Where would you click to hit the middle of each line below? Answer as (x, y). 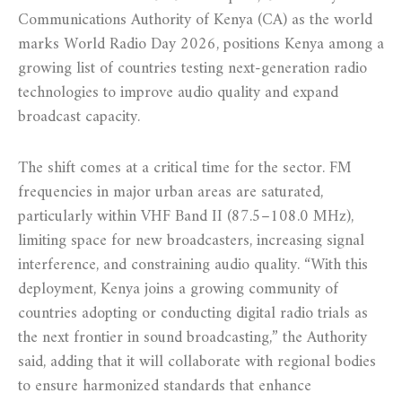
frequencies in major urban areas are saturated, (170, 192)
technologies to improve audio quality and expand (178, 92)
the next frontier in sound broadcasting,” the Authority (192, 337)
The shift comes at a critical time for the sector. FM (185, 168)
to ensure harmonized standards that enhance (165, 386)
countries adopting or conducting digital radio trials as (193, 313)
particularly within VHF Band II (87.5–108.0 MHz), (186, 216)
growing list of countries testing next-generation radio (192, 68)
